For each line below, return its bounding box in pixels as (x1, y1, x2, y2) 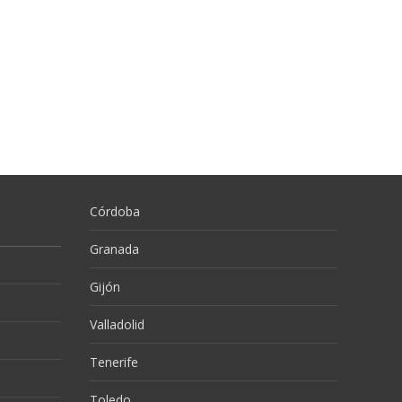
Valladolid (90, 316, 144, 333)
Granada (90, 240, 139, 258)
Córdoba (90, 203, 140, 220)
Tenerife (90, 354, 138, 371)
